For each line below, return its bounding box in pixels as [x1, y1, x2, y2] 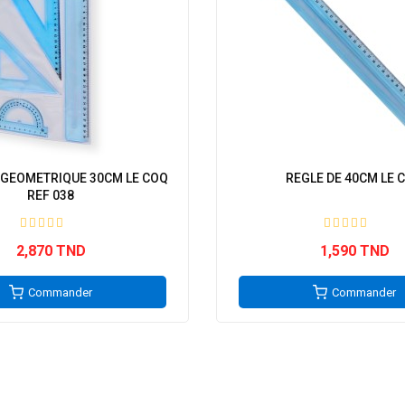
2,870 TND [15, 242, 86, 259]
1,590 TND [319, 242, 390, 259]
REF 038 [27, 188, 74, 202]
